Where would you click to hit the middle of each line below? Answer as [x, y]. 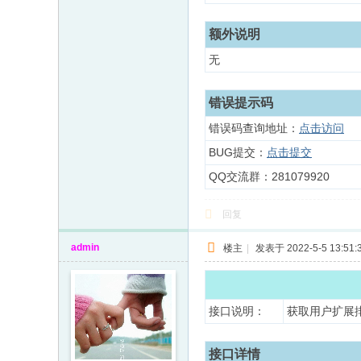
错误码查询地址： [254, 128]
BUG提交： [238, 152]
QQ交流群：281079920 [269, 176]
